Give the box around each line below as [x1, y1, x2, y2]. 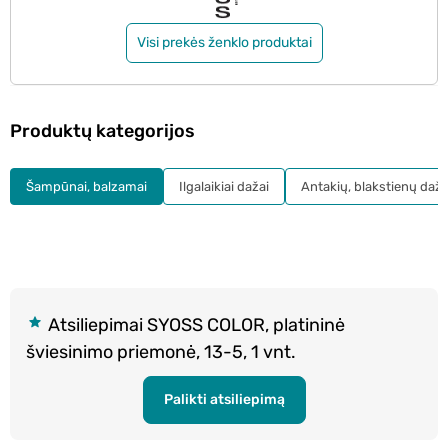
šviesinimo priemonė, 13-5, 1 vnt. [26, 340, 296, 363]
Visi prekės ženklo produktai [136, 34, 312, 52]
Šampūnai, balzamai [26, 178, 147, 194]
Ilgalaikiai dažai [179, 178, 269, 194]
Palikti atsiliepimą [163, 390, 285, 408]
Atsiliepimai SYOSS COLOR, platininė [44, 313, 345, 336]
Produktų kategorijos [10, 119, 195, 142]
